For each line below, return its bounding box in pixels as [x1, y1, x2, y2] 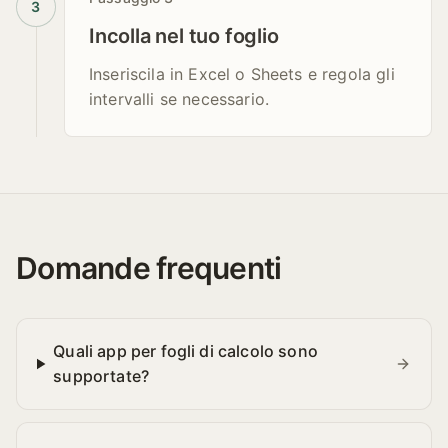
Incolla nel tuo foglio [89, 24, 279, 48]
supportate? [53, 366, 150, 386]
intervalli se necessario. [89, 89, 270, 109]
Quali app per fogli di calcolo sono [53, 341, 318, 361]
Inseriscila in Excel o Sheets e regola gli [89, 64, 395, 84]
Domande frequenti [16, 250, 282, 286]
